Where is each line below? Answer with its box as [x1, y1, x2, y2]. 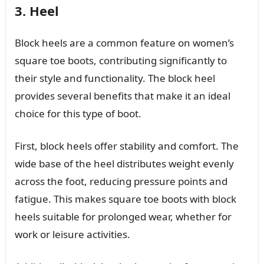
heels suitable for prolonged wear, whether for [14, 209, 232, 223]
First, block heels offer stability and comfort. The [14, 138, 239, 153]
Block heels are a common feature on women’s [14, 35, 234, 49]
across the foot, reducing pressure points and [14, 174, 227, 188]
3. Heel [14, 1, 59, 19]
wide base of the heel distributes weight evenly [14, 156, 234, 170]
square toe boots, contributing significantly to [14, 53, 227, 67]
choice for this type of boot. [14, 106, 141, 120]
